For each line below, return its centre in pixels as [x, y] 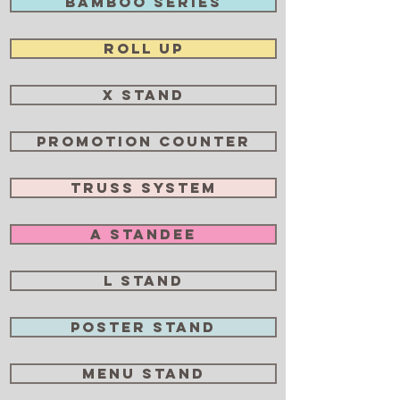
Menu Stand [143, 373]
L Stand [143, 280]
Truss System [143, 187]
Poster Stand [143, 327]
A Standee [143, 234]
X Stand [143, 95]
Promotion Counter [143, 141]
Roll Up [143, 48]
